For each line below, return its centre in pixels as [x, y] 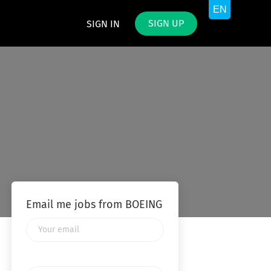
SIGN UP [166, 24]
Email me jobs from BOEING [94, 205]
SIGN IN [103, 24]
